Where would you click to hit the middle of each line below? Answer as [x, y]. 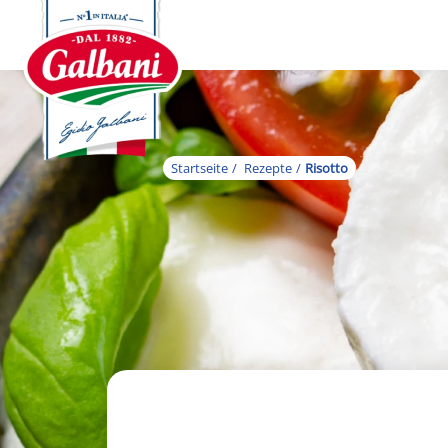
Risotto [326, 168]
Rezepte [268, 168]
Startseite [199, 168]
